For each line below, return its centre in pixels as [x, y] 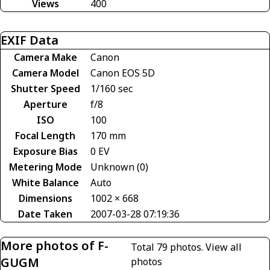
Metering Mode [45, 167]
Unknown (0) [119, 167]
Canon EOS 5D [123, 73]
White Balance [45, 182]
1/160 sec [111, 88]
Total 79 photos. [168, 247]
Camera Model [45, 73]
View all [224, 247]
